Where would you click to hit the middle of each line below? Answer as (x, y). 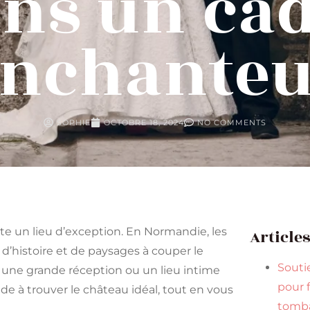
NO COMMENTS (232, 122)
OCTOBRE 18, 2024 (144, 122)
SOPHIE (74, 122)
